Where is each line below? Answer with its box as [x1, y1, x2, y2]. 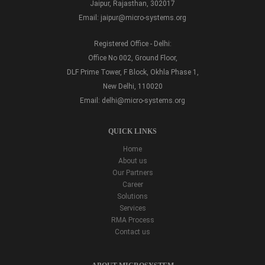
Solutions [117, 192, 148, 201]
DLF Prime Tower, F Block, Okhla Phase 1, [66, 68, 199, 77]
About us [118, 157, 147, 166]
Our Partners [112, 169, 153, 177]
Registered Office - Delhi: [93, 40, 172, 49]
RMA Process [111, 216, 154, 225]
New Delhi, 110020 [102, 82, 163, 91]
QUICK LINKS [108, 127, 157, 136]
